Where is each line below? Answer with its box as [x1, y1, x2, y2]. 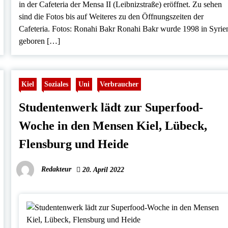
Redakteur [41, 165, 72, 174]
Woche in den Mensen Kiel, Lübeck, [19, 119, 208, 133]
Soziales [44, 80, 69, 89]
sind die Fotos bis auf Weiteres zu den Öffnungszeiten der [19, 12, 204, 21]
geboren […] [19, 37, 61, 46]
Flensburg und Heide [19, 137, 129, 151]
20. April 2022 [80, 166, 125, 174]
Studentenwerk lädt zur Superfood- [19, 101, 204, 115]
